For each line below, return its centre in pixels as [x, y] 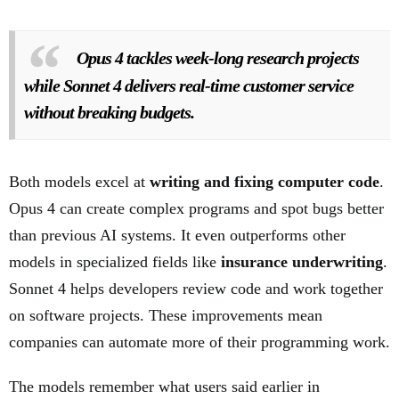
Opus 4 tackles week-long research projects [218, 57]
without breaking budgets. [109, 112]
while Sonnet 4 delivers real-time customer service [189, 85]
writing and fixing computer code [265, 181]
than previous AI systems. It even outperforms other [177, 235]
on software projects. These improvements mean [166, 315]
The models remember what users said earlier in [164, 386]
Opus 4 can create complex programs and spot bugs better [196, 208]
